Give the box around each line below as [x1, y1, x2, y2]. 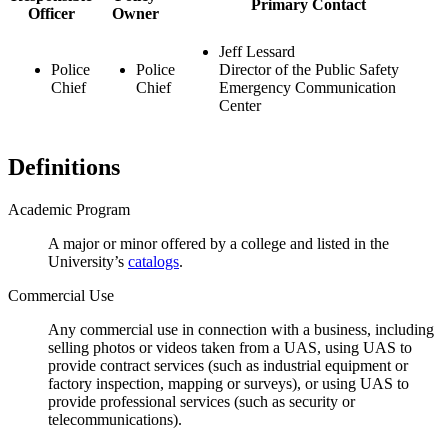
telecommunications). [48, 410, 182, 428]
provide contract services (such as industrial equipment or [48, 356, 408, 374]
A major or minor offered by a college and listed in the [48, 234, 389, 252]
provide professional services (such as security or [48, 392, 355, 410]
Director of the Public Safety [219, 60, 399, 78]
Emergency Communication [219, 78, 396, 96]
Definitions [8, 153, 120, 180]
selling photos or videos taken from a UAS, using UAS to [48, 338, 412, 356]
